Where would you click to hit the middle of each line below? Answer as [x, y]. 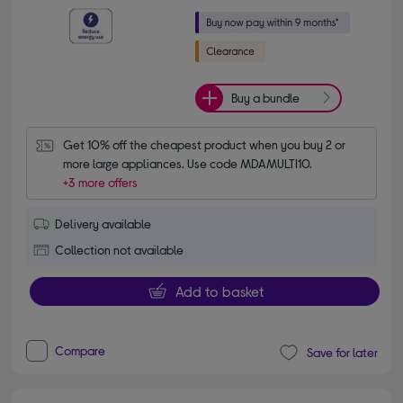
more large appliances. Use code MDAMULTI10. [188, 163]
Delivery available [103, 223]
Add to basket [219, 291]
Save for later [342, 353]
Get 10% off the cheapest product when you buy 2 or [205, 144]
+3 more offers [101, 182]
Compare [81, 350]
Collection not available [120, 249]
